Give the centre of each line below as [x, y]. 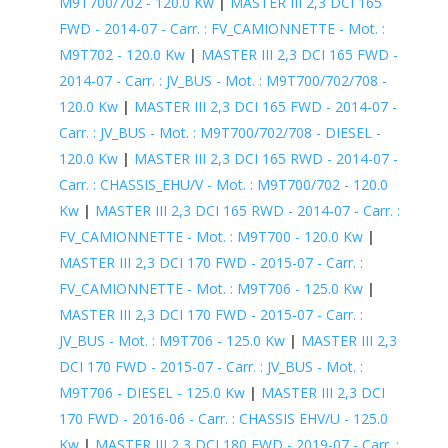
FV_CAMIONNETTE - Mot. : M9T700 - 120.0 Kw [210, 236]
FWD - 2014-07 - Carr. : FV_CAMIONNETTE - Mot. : [221, 28]
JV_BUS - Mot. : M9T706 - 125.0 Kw [171, 340]
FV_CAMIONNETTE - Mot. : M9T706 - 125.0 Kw [210, 288]
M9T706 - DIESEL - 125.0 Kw [151, 392]
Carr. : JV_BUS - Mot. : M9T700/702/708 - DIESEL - [219, 132]
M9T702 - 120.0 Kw [121, 54]
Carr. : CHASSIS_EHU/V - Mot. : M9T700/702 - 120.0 [223, 184]
